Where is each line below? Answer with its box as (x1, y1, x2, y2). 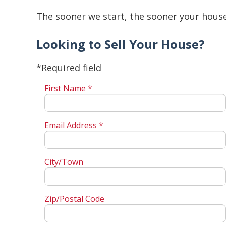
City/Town (44, 156, 83, 168)
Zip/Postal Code (44, 193, 104, 205)
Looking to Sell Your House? (36, 36, 205, 53)
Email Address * (44, 120, 103, 131)
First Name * (44, 83, 92, 94)
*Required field (36, 62, 101, 74)
